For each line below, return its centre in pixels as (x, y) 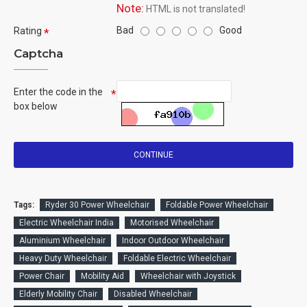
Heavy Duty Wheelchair (63, 258)
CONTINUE (153, 155)
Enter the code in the (58, 91)
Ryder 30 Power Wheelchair (97, 205)
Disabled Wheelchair (153, 294)
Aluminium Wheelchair (62, 240)
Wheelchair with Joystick (188, 276)
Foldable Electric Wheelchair (177, 258)
